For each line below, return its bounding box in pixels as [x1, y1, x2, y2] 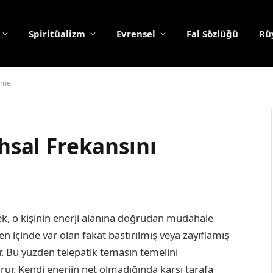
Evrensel [116, 27, 155, 40]
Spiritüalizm [29, 27, 85, 40]
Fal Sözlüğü [186, 27, 238, 40]
